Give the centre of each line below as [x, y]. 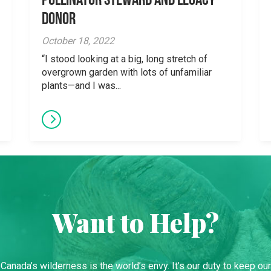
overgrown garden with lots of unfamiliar [127, 72]
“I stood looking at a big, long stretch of [125, 59]
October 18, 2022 [78, 41]
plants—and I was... [81, 86]
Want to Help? [135, 223]
